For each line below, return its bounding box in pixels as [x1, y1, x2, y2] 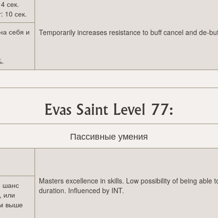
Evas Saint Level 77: [44, 104, 174, 118]
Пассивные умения [70, 129, 148, 143]
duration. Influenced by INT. [39, 185, 124, 196]
